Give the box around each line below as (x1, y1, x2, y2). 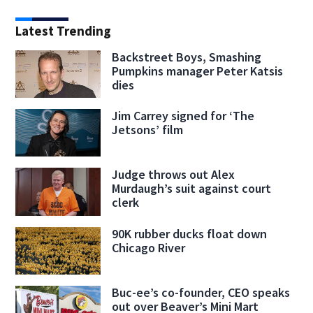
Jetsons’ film (111, 122, 183, 138)
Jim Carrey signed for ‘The (111, 108, 254, 124)
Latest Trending (15, 22, 112, 40)
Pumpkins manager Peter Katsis (111, 63, 283, 80)
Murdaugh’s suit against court (111, 180, 271, 197)
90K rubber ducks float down (111, 225, 267, 242)
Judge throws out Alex (111, 166, 235, 183)
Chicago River (111, 239, 185, 256)
